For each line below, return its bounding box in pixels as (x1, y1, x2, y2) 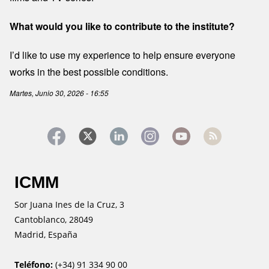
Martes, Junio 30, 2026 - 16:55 (10, 88, 109, 98)
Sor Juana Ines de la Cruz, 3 (14, 199, 131, 211)
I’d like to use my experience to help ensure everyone (10, 48, 235, 62)
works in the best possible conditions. (10, 65, 168, 79)
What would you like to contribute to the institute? (10, 19, 235, 34)
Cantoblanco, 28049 (14, 214, 100, 226)
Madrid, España (14, 229, 85, 241)
